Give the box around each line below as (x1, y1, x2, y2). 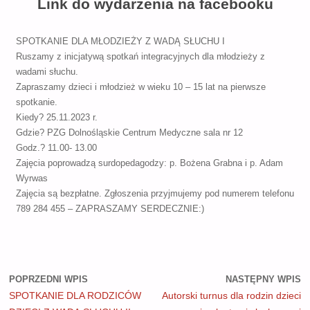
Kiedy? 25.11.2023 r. (15, 113, 98, 123)
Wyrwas (15, 174, 48, 184)
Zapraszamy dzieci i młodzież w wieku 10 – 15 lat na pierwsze (15, 82, 266, 93)
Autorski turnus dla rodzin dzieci (162, 289, 302, 301)
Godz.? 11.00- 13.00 (15, 143, 97, 154)
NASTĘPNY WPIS (226, 274, 302, 284)
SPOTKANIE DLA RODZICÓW (8, 289, 141, 301)
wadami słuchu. (15, 67, 78, 77)
